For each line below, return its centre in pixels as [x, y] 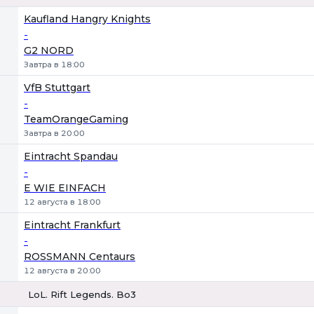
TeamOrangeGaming [76, 119]
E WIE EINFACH [65, 188]
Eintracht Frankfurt [72, 225]
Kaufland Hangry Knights [87, 19]
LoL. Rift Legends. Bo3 [82, 294]
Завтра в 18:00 [54, 64]
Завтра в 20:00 [54, 133]
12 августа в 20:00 [62, 271]
